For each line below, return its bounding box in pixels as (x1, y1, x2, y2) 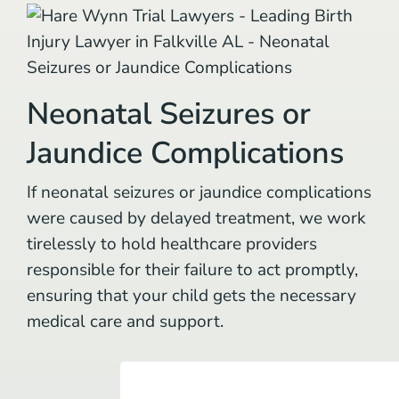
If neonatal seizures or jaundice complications (27, 180, 371, 204)
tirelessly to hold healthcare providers (27, 232, 317, 256)
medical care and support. (27, 309, 224, 333)
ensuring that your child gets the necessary (27, 283, 356, 307)
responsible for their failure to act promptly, (27, 257, 358, 281)
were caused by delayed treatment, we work (27, 206, 366, 230)
